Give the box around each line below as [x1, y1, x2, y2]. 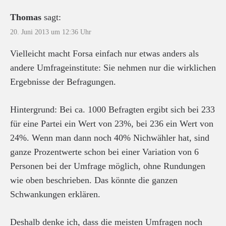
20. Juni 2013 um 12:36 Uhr [10, 28, 91, 36]
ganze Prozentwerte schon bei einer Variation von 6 [10, 146, 199, 157]
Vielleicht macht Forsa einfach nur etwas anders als [10, 48, 199, 59]
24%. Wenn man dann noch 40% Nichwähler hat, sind [10, 132, 209, 143]
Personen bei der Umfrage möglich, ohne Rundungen [10, 160, 205, 171]
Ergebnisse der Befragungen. [10, 76, 116, 87]
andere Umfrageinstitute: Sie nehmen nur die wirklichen [10, 62, 216, 73]
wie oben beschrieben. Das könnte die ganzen [10, 175, 178, 185]
